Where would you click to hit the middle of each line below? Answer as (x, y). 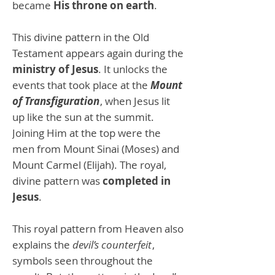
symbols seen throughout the (83, 260)
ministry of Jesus (55, 69)
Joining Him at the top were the (87, 133)
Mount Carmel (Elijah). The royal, (89, 165)
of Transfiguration (56, 101)
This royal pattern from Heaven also (98, 228)
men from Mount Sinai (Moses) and (96, 149)
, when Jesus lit (135, 101)
